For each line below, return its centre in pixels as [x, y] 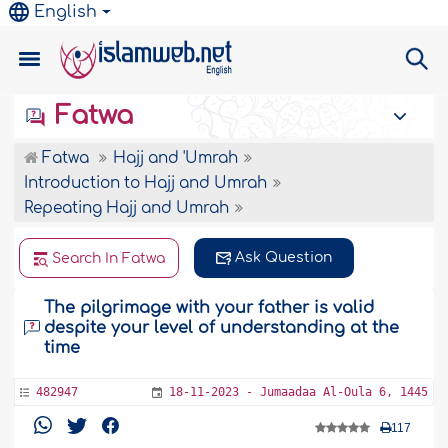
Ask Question [284, 257]
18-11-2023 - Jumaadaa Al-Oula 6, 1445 [298, 392]
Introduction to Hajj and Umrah [146, 183]
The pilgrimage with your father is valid [209, 308]
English [66, 12]
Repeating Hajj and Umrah [127, 208]
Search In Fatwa [109, 258]
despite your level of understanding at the [222, 328]
